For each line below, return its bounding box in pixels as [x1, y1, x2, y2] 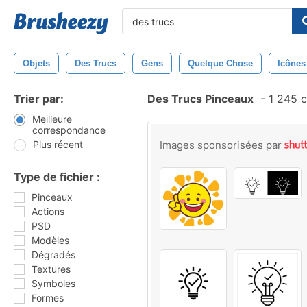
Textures [32, 263, 71, 275]
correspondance [32, 124, 106, 136]
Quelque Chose [188, 58, 253, 69]
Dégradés [32, 249, 75, 260]
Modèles [32, 234, 69, 246]
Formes [32, 292, 64, 304]
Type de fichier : [14, 170, 100, 184]
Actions [32, 206, 64, 217]
